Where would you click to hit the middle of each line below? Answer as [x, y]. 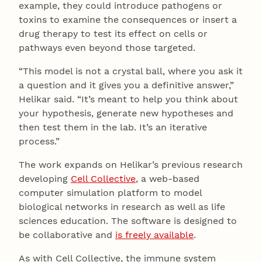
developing [45, 179]
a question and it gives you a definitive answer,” [126, 85]
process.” [39, 142]
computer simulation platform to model [110, 193]
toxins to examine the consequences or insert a [128, 20]
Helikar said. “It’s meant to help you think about [128, 99]
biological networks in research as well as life [122, 207]
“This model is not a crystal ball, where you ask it [131, 71]
